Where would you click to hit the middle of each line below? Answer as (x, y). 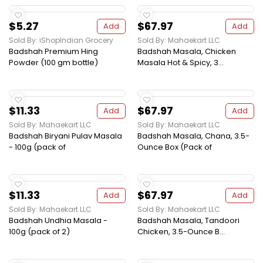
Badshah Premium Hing (53, 52)
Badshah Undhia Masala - (58, 221)
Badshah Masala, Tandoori (188, 221)
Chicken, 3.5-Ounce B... (181, 232)
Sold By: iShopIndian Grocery (61, 41)
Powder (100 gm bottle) (53, 63)
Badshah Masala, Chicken (187, 52)
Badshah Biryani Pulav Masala (65, 136)
